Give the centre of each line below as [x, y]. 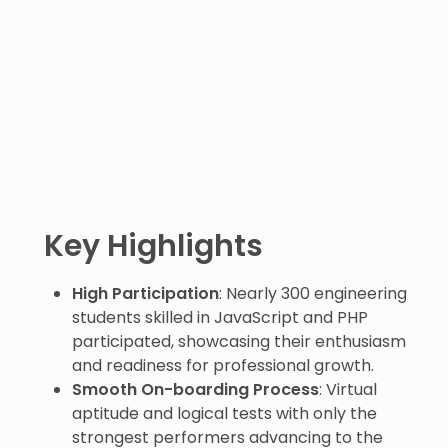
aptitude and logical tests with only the [224, 413]
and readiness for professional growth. [223, 365]
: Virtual [348, 389]
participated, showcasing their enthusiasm [239, 341]
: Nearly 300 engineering [313, 293]
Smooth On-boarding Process [195, 389]
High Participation [145, 293]
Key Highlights [153, 246]
